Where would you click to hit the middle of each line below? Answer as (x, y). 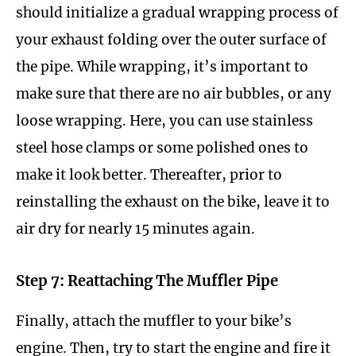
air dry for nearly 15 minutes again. (135, 229)
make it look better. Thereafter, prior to (149, 175)
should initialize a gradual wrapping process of (177, 13)
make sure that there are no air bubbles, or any (174, 94)
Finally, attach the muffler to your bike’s (154, 321)
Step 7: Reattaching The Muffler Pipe (147, 281)
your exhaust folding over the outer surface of (171, 40)
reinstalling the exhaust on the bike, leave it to (173, 202)
